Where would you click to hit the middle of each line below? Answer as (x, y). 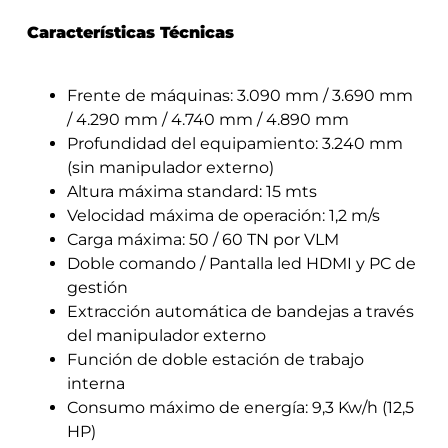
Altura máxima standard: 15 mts (191, 191)
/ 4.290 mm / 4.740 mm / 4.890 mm (207, 119)
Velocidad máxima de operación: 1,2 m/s (223, 215)
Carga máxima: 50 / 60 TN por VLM (202, 239)
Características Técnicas (130, 33)
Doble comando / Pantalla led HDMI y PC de (241, 263)
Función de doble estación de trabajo (215, 359)
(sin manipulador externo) (170, 167)
